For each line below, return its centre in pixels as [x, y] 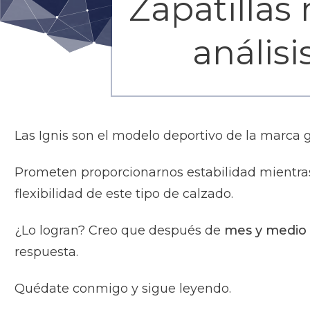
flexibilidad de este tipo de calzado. [124, 194]
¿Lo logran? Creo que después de [119, 231]
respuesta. [46, 252]
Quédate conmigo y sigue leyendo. [123, 289]
